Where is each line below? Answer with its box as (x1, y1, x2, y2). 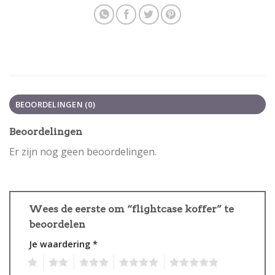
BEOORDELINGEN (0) (15, 99, 95, 110)
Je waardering (29, 238, 93, 250)
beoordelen (29, 218, 88, 230)
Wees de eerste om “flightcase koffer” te (29, 203, 234, 215)
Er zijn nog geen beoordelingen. (9, 145, 157, 159)
